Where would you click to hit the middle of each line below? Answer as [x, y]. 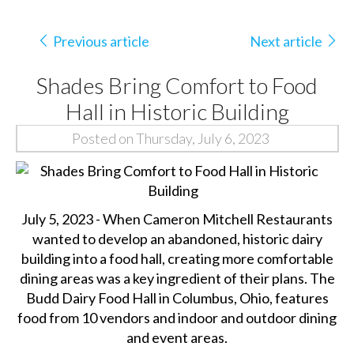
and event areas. [177, 337]
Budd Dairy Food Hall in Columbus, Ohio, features [177, 298]
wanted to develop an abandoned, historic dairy [177, 238]
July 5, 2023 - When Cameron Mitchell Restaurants [177, 218]
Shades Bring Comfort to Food [177, 86]
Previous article [101, 41]
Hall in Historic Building [177, 112]
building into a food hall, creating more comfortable [177, 258]
